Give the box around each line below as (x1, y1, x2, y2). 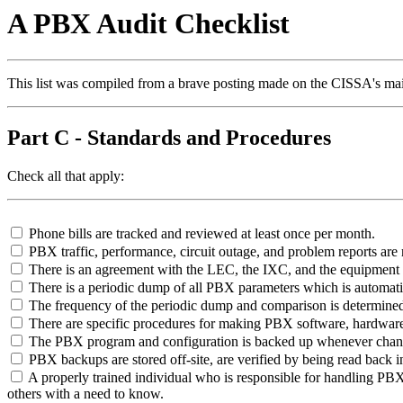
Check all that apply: (7, 168, 124, 184)
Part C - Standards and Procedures (7, 126, 331, 150)
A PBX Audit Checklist (7, 7, 290, 40)
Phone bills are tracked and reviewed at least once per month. (25, 226, 375, 242)
